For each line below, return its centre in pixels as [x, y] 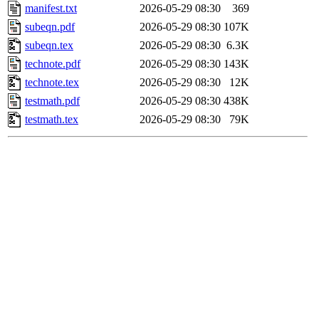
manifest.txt [51, 9]
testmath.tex [52, 120]
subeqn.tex [49, 46]
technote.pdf [53, 64]
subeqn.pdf [50, 27]
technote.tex [52, 83]
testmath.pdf [52, 101]
